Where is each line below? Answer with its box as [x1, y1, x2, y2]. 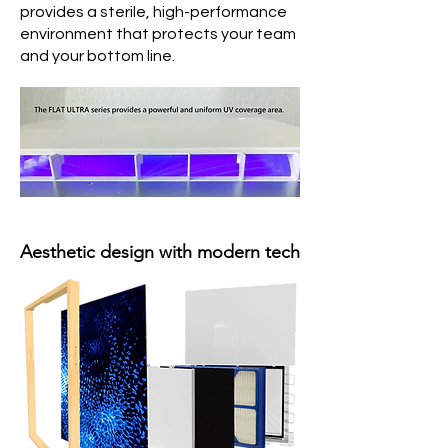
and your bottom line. [20, 48, 175, 64]
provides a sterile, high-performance [20, 4, 287, 20]
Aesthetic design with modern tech [20, 241, 300, 263]
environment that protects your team [20, 26, 296, 42]
